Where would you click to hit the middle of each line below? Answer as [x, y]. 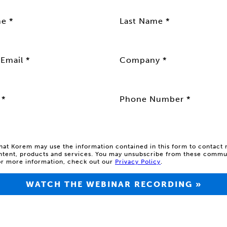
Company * [143, 60]
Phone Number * [155, 99]
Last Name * [145, 21]
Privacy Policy [138, 162]
